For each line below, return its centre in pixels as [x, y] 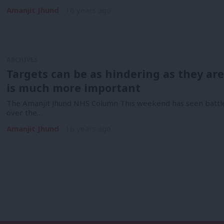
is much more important [73, 88]
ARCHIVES [22, 59]
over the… [24, 112]
